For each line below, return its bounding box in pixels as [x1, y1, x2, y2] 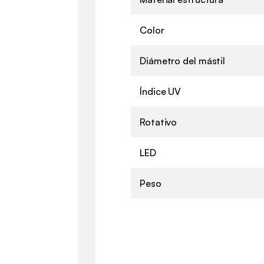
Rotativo [140, 115, 177, 128]
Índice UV [140, 85, 181, 97]
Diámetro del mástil [140, 54, 226, 67]
